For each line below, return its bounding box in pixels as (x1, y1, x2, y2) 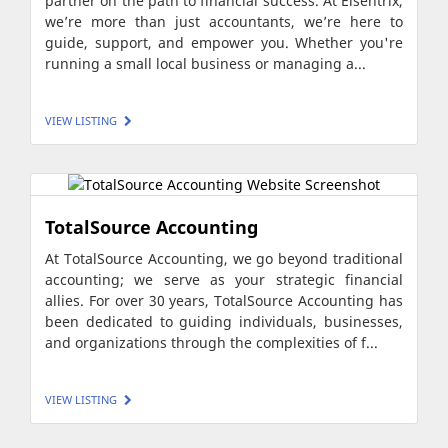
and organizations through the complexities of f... (45, 333, 378, 353)
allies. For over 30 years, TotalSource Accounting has (45, 291, 403, 311)
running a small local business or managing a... (45, 53, 366, 73)
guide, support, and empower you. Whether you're (45, 32, 403, 52)
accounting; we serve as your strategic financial (45, 270, 403, 290)
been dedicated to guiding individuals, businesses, (45, 312, 403, 332)
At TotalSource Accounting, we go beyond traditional (45, 249, 403, 269)
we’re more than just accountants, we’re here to (45, 11, 403, 31)
